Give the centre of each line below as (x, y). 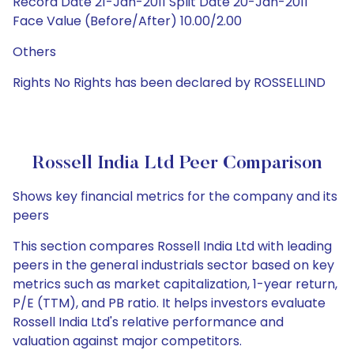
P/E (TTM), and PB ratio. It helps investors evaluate (169, 303)
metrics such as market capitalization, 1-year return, (175, 284)
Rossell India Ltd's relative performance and (148, 322)
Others (34, 52)
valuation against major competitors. (127, 341)
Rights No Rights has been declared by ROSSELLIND (169, 83)
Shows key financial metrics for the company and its (175, 196)
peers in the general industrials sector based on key (173, 265)
